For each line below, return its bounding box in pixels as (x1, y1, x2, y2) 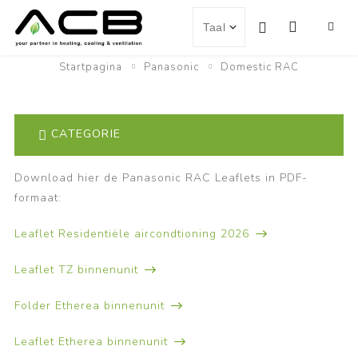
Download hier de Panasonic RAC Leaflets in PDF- (14, 170, 308, 185)
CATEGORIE (51, 126, 121, 142)
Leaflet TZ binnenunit (14, 262, 138, 277)
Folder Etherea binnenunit (14, 298, 165, 313)
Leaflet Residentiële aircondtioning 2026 (14, 226, 249, 241)
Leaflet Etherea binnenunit (14, 334, 168, 349)
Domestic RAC (221, 60, 299, 74)
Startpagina (59, 60, 122, 74)
